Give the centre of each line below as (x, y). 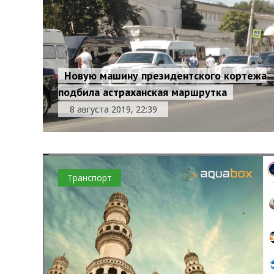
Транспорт (90, 178)
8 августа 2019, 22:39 (113, 109)
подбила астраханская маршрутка (143, 92)
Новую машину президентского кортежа (166, 76)
